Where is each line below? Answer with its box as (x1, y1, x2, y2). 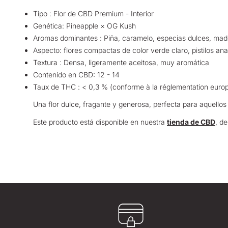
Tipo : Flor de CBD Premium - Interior (33, 9, 154, 18)
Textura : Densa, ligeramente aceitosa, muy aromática (33, 58, 209, 67)
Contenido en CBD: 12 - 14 (33, 70, 120, 79)
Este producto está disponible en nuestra (33, 117, 167, 126)
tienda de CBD (167, 117, 215, 126)
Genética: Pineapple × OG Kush (33, 21, 136, 30)
